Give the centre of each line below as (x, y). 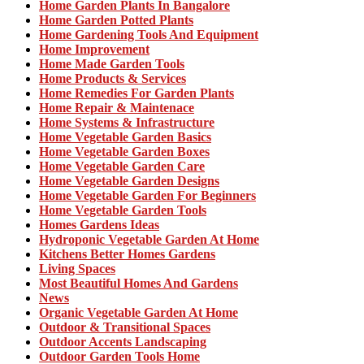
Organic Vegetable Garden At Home (139, 312)
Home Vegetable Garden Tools (123, 210)
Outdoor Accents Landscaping (123, 341)
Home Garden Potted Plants (116, 19)
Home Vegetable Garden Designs (129, 180)
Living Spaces (77, 268)
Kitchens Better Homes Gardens (127, 253)
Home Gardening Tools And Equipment (149, 34)
